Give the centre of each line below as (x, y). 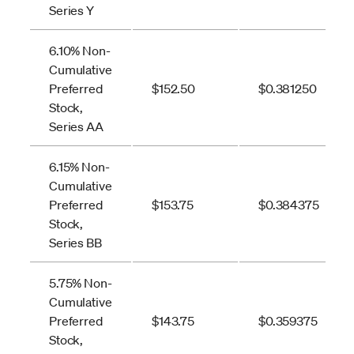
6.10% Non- (80, 50)
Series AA (76, 126)
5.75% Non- (81, 282)
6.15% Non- (79, 166)
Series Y (72, 10)
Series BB (75, 242)
